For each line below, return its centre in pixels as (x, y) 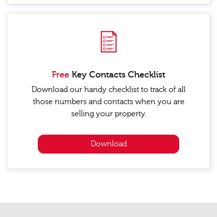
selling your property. (108, 114)
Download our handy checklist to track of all (108, 89)
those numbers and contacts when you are (108, 101)
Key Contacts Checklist (118, 75)
